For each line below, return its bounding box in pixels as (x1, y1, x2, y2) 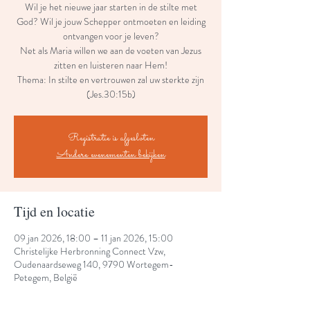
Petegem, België (14, 271, 77, 284)
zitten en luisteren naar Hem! (54, 58, 167, 72)
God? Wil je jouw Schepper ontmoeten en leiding (16, 15, 206, 28)
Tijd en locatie (14, 202, 95, 221)
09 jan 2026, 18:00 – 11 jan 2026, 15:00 (14, 231, 173, 245)
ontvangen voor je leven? (62, 29, 159, 43)
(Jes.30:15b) (86, 87, 136, 101)
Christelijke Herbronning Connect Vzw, (14, 244, 165, 258)
